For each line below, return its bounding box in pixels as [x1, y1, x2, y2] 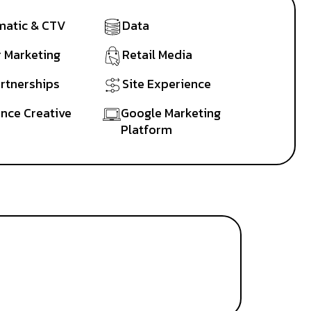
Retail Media [121, 45, 192, 65]
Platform [121, 120, 173, 140]
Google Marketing [121, 103, 221, 123]
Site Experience [121, 74, 211, 94]
